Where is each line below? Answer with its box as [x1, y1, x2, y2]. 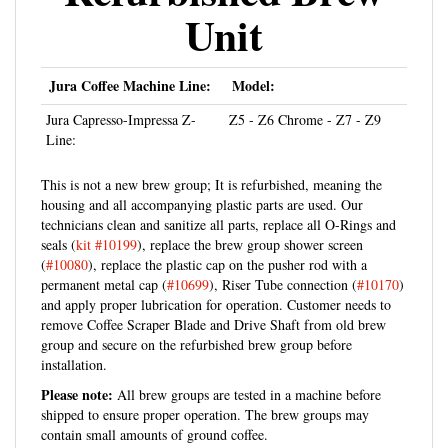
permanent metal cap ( [41, 252, 167, 272]
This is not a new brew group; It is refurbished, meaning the [41, 152, 382, 172]
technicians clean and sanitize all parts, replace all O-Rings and [41, 192, 396, 212]
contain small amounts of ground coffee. [41, 402, 268, 422]
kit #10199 [76, 212, 137, 232]
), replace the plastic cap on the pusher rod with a [88, 232, 367, 252]
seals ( [41, 212, 76, 232]
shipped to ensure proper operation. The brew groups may [41, 382, 369, 402]
